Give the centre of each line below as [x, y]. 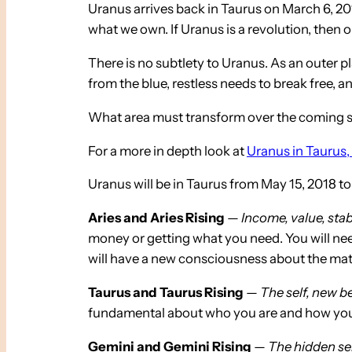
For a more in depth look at [167, 150]
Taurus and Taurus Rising [166, 292]
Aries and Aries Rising [156, 218]
